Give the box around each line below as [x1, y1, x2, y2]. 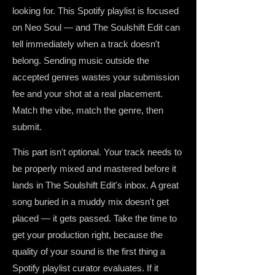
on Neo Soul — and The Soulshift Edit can [12, 22, 180, 33]
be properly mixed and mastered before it [12, 163, 176, 174]
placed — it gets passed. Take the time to [12, 213, 177, 223]
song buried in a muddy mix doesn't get [12, 196, 169, 207]
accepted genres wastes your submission [12, 72, 179, 82]
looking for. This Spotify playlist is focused [12, 6, 179, 16]
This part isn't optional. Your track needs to [12, 147, 182, 157]
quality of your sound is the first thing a [12, 246, 165, 257]
